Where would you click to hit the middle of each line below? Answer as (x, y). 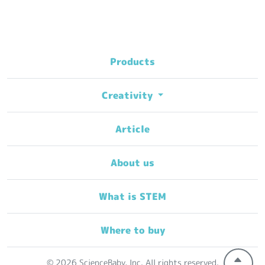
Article (132, 129)
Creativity (128, 95)
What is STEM (132, 196)
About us (132, 162)
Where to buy (132, 230)
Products (132, 61)
